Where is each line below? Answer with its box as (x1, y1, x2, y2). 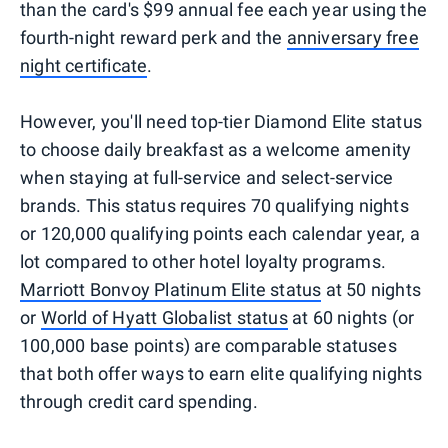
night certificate (20, 55, 148, 77)
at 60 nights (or (287, 307, 415, 329)
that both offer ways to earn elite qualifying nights (20, 363, 423, 385)
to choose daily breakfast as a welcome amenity (20, 139, 412, 161)
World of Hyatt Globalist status (40, 307, 288, 329)
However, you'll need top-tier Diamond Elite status (20, 111, 423, 133)
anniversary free (286, 27, 419, 49)
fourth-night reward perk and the (20, 27, 287, 49)
